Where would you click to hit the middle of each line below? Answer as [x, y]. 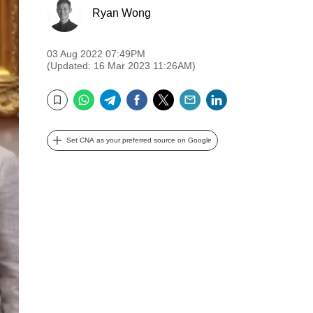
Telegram [150, 95]
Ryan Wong [122, 13]
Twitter [195, 95]
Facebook [178, 95]
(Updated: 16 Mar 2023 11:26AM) [121, 66]
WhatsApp [126, 95]
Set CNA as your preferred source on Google [139, 140]
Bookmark [66, 109]
